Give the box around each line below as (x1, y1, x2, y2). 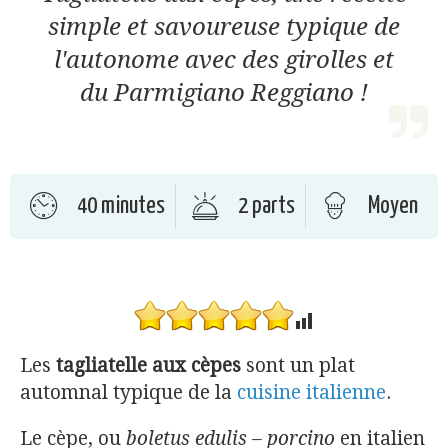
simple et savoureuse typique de (48, 12, 400, 41)
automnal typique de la (20, 380, 237, 404)
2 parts (238, 194, 295, 218)
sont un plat (241, 353, 355, 377)
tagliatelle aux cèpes (56, 353, 241, 377)
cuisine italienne (237, 380, 386, 404)
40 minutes (77, 194, 165, 218)
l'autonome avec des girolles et (54, 45, 394, 74)
